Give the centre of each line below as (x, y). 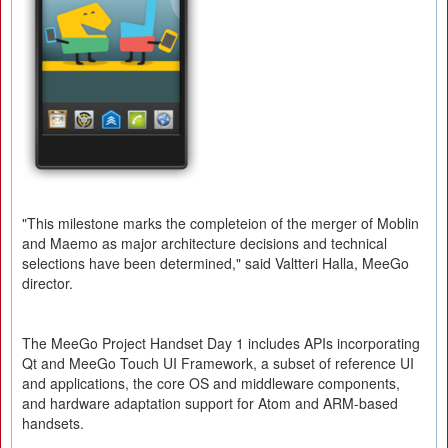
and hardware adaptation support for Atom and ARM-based (210, 403)
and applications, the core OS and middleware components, (211, 383)
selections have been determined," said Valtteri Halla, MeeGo (215, 263)
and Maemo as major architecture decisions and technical (204, 243)
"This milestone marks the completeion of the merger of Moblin (220, 223)
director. (47, 283)
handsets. (53, 423)
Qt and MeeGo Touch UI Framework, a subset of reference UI (218, 363)
